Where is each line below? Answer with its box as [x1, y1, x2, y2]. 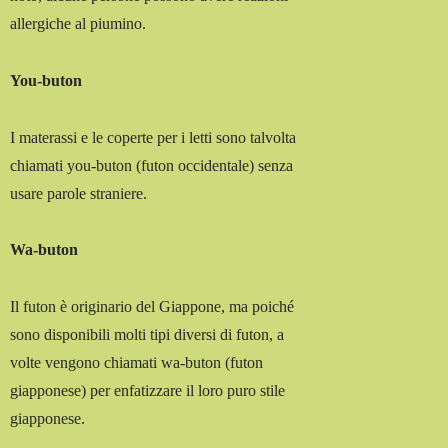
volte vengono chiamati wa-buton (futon [10, 354, 264, 372]
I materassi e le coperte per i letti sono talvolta [10, 128, 297, 146]
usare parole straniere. [10, 184, 148, 202]
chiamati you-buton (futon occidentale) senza [10, 156, 294, 174]
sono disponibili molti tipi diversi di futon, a [10, 326, 285, 344]
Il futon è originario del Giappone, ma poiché [10, 298, 295, 316]
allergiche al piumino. [10, 15, 147, 33]
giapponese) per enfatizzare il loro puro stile [10, 382, 286, 400]
